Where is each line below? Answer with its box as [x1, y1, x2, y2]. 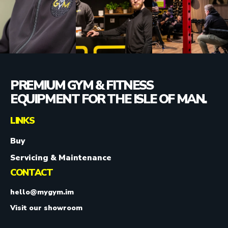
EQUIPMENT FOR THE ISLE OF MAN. [10, 90, 207, 108]
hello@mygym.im [10, 187, 74, 197]
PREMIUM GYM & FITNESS [10, 76, 153, 94]
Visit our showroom [10, 203, 82, 213]
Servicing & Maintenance [10, 152, 111, 163]
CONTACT [10, 166, 53, 179]
